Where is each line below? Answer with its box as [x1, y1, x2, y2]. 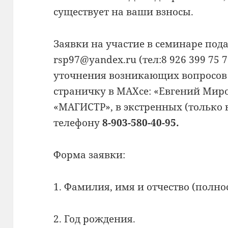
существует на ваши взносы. [53, 5, 194, 18]
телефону [53, 116, 103, 129]
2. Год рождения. [53, 212, 136, 225]
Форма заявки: [53, 148, 126, 161]
